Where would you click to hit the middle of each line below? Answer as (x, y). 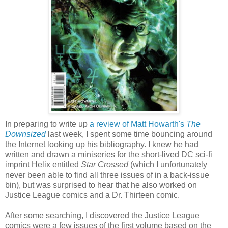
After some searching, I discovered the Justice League (102, 215)
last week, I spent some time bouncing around (129, 134)
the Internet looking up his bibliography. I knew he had (102, 144)
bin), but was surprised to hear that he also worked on (101, 185)
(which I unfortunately (168, 164)
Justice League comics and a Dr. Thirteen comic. (92, 195)
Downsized (25, 134)
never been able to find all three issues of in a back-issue (107, 175)
